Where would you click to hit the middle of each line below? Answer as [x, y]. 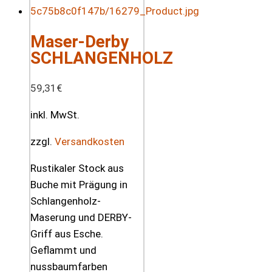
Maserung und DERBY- [81, 218]
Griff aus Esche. [67, 234]
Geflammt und [63, 250]
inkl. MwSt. [55, 115]
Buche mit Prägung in [79, 185]
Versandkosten [90, 142]
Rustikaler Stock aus [77, 168]
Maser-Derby [80, 42]
